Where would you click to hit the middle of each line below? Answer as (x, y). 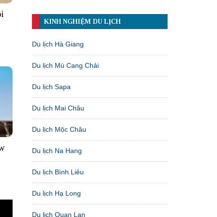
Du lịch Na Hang (57, 150)
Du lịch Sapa (51, 86)
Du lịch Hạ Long (56, 193)
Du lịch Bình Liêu (58, 172)
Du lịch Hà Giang (58, 44)
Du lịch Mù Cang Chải (65, 65)
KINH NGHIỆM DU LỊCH (82, 21)
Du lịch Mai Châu (58, 108)
